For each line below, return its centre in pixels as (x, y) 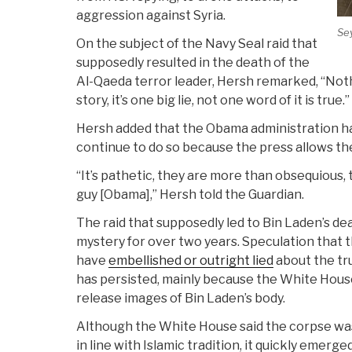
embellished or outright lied (191, 261)
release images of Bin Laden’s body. (181, 299)
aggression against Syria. (151, 16)
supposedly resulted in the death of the (193, 63)
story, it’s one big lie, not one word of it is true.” (213, 101)
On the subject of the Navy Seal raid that (197, 44)
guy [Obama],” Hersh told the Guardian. (190, 195)
